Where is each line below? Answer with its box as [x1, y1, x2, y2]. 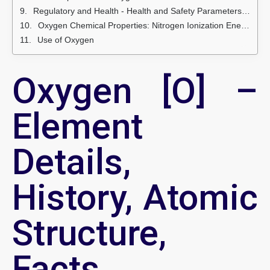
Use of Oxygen [37, 35, 94, 45]
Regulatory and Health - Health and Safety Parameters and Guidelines [33, 6, 242, 16]
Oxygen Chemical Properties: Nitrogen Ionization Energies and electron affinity [38, 20, 241, 31]
